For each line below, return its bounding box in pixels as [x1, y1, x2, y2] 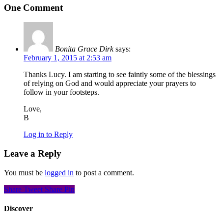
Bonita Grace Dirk [55, 45, 113, 54]
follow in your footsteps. [24, 88, 99, 97]
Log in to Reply [24, 130, 73, 139]
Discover [4, 204, 33, 213]
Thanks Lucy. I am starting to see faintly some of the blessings [24, 70, 216, 79]
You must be [4, 168, 45, 177]
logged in [45, 168, 74, 177]
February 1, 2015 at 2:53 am [24, 54, 111, 62]
